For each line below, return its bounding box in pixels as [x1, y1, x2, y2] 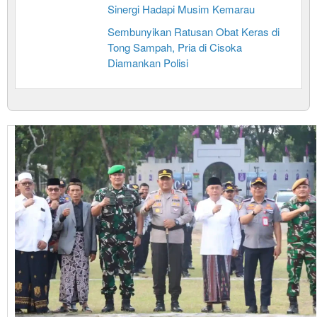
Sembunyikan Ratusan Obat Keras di [108, 24, 279, 40]
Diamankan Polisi [108, 55, 188, 71]
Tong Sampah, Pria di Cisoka [108, 40, 242, 55]
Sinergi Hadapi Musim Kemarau [108, 1, 255, 17]
